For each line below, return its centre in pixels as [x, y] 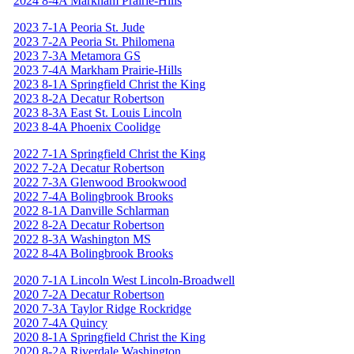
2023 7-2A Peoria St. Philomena [94, 41]
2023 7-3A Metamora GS [77, 55]
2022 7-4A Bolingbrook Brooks [93, 196]
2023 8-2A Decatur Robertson [89, 98]
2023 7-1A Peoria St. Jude [79, 27]
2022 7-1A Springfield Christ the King [109, 153]
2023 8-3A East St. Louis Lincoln [98, 112]
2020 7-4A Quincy [60, 322]
